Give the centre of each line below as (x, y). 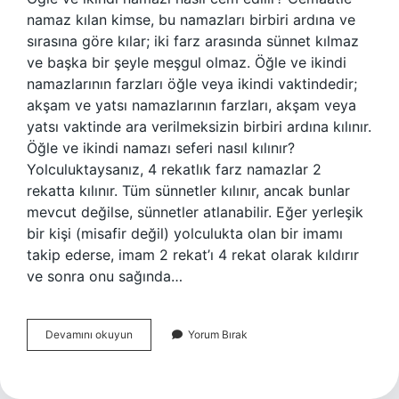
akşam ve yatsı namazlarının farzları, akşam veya (191, 105)
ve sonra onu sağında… (105, 276)
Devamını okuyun (89, 334)
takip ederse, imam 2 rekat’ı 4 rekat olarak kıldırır (193, 255)
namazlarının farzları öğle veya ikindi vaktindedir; (192, 84)
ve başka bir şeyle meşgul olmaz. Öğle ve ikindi (187, 62)
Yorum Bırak (218, 334)
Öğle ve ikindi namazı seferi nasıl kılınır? (161, 148)
